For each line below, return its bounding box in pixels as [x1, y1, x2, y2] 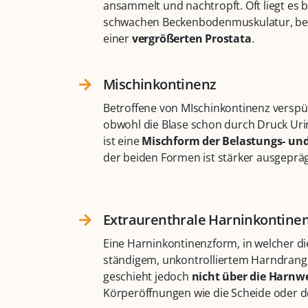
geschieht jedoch [103, 269, 192, 285]
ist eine [103, 133, 142, 149]
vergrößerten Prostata [131, 31, 252, 47]
